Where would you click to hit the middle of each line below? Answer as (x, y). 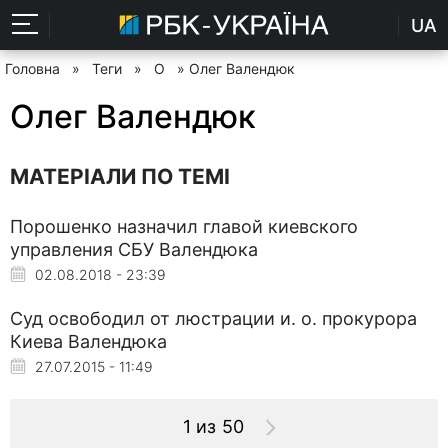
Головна (32, 68)
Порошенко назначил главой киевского (184, 226)
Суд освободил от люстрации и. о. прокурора (213, 318)
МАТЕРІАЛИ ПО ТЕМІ (120, 176)
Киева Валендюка (88, 341)
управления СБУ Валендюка (134, 249)
